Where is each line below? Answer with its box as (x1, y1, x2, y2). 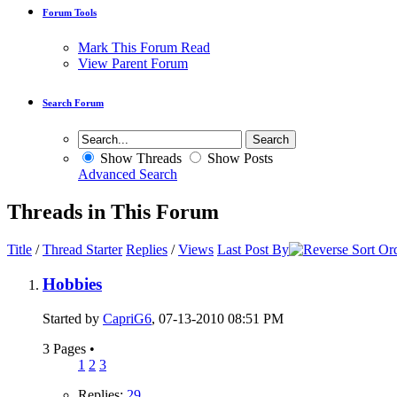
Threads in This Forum (7, 200, 219, 224)
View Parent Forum (78, 56, 188, 72)
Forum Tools (43, 7, 97, 19)
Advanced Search (78, 167, 177, 183)
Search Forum (43, 97, 104, 109)
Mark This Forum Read (78, 40, 210, 56)
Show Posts (204, 151, 273, 167)
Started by (43, 310, 103, 326)
